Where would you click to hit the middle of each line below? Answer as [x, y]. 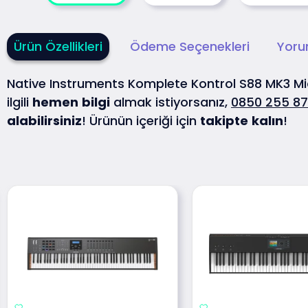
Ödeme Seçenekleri [190, 47]
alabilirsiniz [44, 121]
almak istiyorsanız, [170, 102]
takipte [224, 121]
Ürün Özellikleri [58, 47]
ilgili [20, 102]
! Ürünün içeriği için [141, 121]
